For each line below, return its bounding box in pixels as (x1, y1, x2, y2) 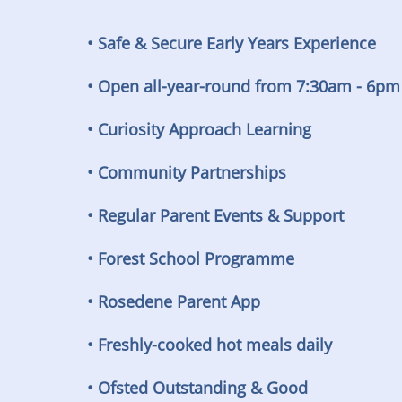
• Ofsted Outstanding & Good (87, 377, 309, 398)
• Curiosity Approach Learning (87, 118, 312, 140)
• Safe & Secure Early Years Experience (87, 32, 377, 54)
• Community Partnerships (87, 162, 287, 183)
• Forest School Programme (87, 248, 295, 269)
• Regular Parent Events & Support (87, 205, 345, 226)
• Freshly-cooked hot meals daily (87, 334, 333, 355)
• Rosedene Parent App (87, 291, 261, 312)
